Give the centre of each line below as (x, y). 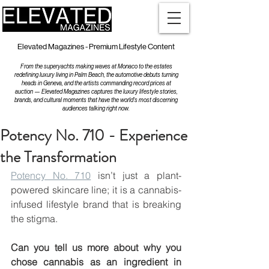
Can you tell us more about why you (96, 247)
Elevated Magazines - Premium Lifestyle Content (96, 47)
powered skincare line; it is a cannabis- (96, 190)
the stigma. (35, 219)
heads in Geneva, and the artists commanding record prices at (96, 83)
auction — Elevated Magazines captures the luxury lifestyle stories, (96, 92)
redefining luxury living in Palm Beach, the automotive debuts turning (96, 75)
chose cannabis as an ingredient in (96, 262)
